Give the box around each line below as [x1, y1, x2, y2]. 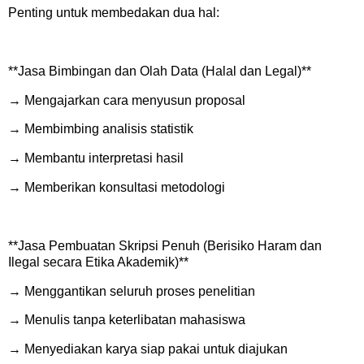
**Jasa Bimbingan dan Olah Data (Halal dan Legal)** [8, 63, 318, 78]
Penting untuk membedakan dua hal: [8, 6, 219, 20]
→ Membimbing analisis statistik [8, 122, 200, 136]
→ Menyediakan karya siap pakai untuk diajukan [8, 342, 294, 357]
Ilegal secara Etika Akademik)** [8, 254, 195, 269]
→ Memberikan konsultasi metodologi [8, 180, 232, 195]
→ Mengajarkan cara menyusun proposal [8, 93, 252, 107]
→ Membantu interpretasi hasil [8, 151, 190, 166]
